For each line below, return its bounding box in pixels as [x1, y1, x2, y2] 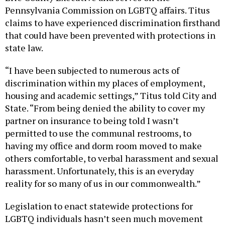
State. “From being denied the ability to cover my [5, 101, 205, 114]
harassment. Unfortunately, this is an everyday [5, 164, 194, 177]
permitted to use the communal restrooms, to [5, 127, 191, 139]
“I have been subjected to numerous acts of [5, 64, 179, 76]
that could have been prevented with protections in [5, 29, 215, 41]
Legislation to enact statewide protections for [5, 199, 193, 212]
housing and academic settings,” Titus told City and [5, 89, 216, 101]
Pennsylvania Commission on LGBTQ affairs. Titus [5, 4, 210, 16]
